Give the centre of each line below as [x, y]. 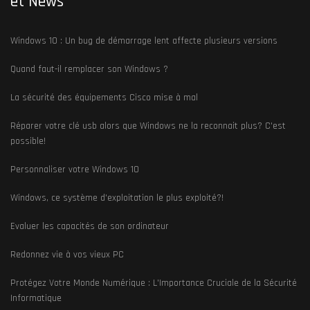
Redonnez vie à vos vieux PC [67, 254]
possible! [28, 141]
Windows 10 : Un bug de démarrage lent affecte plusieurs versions [144, 40]
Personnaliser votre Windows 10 [75, 169]
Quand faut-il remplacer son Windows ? [89, 69]
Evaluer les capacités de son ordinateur [90, 226]
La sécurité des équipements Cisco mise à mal [104, 97]
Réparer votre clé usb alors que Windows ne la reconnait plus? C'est [148, 126]
